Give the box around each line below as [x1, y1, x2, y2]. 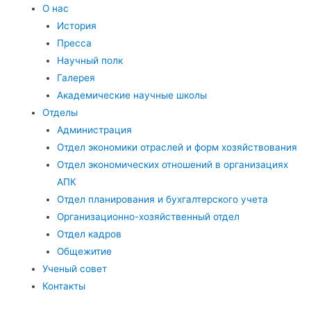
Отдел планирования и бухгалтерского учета [56, 194, 268, 205]
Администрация [56, 124, 132, 136]
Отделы [42, 107, 78, 119]
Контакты [42, 280, 86, 292]
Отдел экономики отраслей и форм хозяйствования [56, 142, 297, 153]
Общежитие [56, 246, 112, 258]
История [56, 20, 96, 32]
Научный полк [56, 55, 123, 67]
